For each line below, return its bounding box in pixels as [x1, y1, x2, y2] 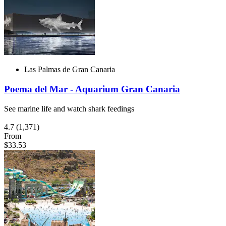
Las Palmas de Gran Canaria [24, 65, 115, 74]
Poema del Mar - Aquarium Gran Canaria [4, 83, 180, 94]
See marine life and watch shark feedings [4, 104, 134, 113]
